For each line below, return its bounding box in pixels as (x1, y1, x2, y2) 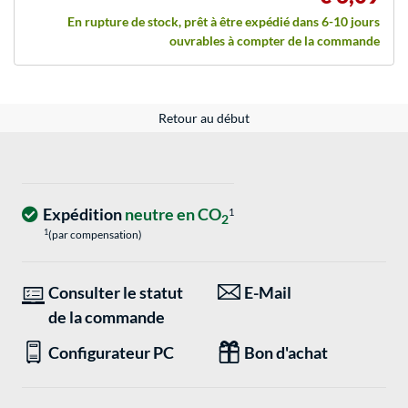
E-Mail (244, 282, 291, 303)
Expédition (43, 204, 125, 225)
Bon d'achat (244, 342, 328, 363)
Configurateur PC (48, 342, 174, 363)
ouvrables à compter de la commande (169, 33, 380, 49)
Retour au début (158, 110, 250, 127)
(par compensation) (48, 228, 142, 242)
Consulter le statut (48, 282, 183, 303)
